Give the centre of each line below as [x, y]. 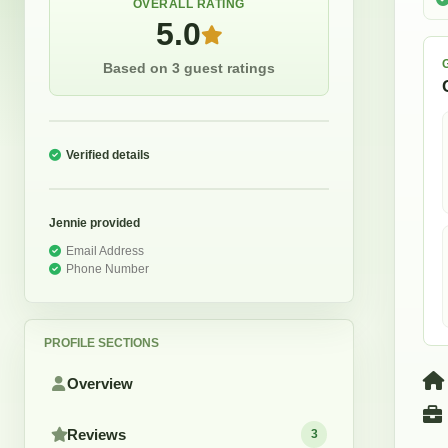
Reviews [96, 434]
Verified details [108, 155]
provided [113, 223]
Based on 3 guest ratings [189, 69]
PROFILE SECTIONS [102, 342]
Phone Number [107, 269]
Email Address [105, 251]
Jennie [68, 223]
